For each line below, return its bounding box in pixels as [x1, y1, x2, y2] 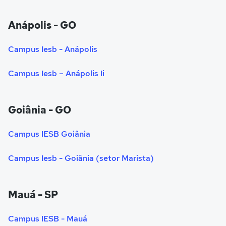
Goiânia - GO [8, 103, 71, 117]
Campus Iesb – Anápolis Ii [8, 68, 104, 79]
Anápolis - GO [8, 19, 76, 32]
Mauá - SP [8, 188, 58, 202]
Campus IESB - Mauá [8, 213, 87, 224]
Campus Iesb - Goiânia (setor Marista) [8, 153, 154, 164]
